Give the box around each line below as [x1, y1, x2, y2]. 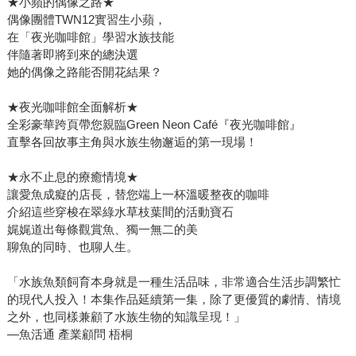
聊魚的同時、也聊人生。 [6, 240, 138, 254]
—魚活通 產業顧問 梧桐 [6, 327, 133, 342]
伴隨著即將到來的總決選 [6, 48, 138, 62]
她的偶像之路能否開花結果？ [6, 65, 162, 79]
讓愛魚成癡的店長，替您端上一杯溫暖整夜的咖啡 [6, 188, 269, 202]
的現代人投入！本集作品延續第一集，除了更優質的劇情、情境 [6, 292, 341, 307]
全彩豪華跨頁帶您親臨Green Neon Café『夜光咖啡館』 [6, 118, 301, 132]
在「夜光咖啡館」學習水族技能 [6, 30, 174, 44]
